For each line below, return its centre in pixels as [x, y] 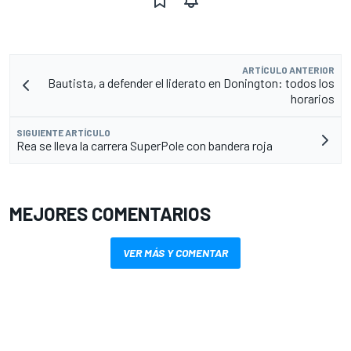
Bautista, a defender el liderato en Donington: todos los [191, 82]
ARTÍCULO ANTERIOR [288, 69]
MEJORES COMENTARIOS [110, 213]
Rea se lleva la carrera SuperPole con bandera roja [145, 145]
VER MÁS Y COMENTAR [175, 252]
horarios [313, 98]
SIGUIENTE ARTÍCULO [63, 132]
